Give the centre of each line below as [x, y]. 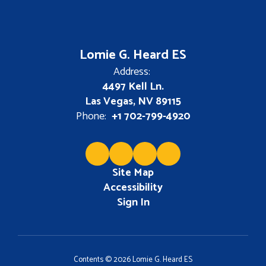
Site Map [133, 173]
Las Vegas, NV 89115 [133, 102]
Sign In [133, 203]
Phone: [91, 117]
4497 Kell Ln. [133, 87]
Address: [132, 72]
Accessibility [133, 188]
